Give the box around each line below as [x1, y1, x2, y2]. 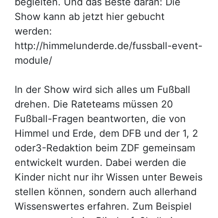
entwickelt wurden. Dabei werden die [15, 156, 186, 168]
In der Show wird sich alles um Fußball [15, 83, 190, 95]
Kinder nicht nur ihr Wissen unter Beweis [15, 171, 202, 183]
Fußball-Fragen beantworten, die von [15, 112, 186, 125]
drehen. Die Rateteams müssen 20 [15, 98, 173, 110]
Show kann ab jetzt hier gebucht [15, 10, 164, 22]
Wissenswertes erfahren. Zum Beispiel [15, 200, 192, 212]
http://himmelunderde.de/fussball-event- [15, 39, 202, 52]
